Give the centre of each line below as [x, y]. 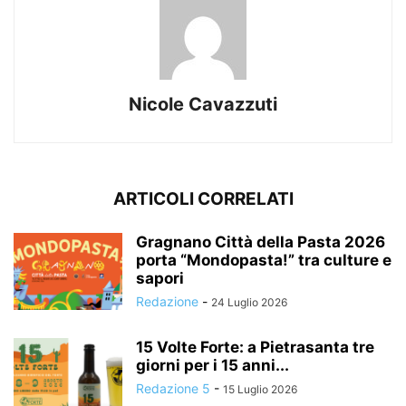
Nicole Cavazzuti [203, 104]
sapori [160, 278]
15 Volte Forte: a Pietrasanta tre [255, 347]
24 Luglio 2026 [249, 302]
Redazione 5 [173, 388]
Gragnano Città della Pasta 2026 [261, 242]
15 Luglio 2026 [260, 389]
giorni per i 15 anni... [213, 365]
